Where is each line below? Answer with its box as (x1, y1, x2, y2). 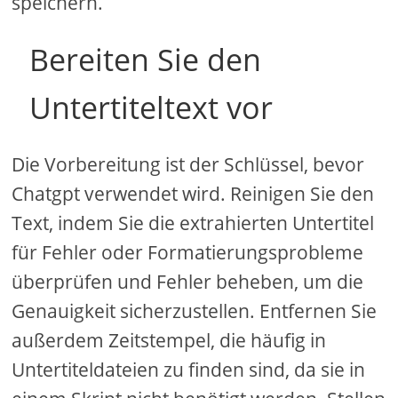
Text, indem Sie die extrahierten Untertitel (12, 211, 375, 236)
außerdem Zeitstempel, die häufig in (12, 328, 327, 354)
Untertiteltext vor (29, 87, 274, 129)
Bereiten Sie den (29, 39, 262, 81)
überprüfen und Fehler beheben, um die (12, 269, 364, 295)
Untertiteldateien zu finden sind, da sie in (12, 357, 366, 383)
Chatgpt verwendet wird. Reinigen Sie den (12, 181, 375, 207)
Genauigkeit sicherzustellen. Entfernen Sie (12, 298, 378, 324)
